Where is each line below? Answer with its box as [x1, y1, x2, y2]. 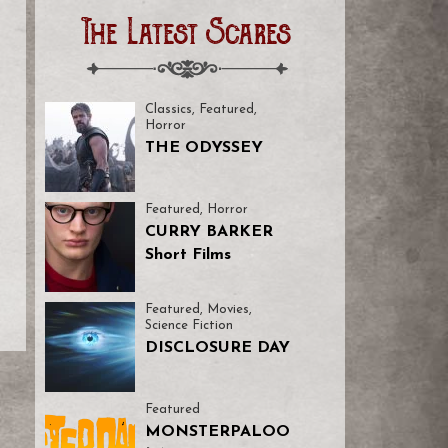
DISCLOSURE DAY [144, 340, 290, 356]
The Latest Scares [83, 17, 292, 53]
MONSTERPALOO [144, 424, 290, 440]
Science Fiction [144, 319, 233, 332]
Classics [144, 103, 192, 116]
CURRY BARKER [144, 224, 273, 240]
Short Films [144, 247, 231, 263]
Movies [206, 303, 249, 316]
